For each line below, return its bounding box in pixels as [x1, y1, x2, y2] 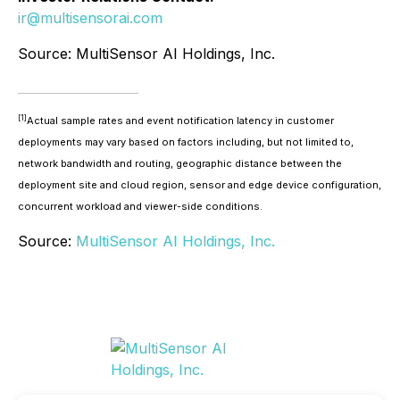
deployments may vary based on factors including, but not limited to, [18, 136, 354, 148]
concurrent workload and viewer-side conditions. [18, 200, 262, 212]
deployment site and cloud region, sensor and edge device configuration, [18, 179, 381, 191]
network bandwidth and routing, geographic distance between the [18, 157, 342, 170]
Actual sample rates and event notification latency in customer [27, 114, 334, 127]
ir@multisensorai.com [18, 9, 162, 27]
